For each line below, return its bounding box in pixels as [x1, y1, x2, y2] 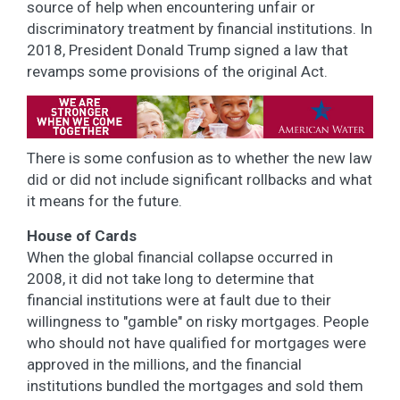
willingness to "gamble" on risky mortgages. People [27, 312, 369, 330]
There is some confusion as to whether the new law [27, 148, 372, 167]
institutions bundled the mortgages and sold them [27, 376, 363, 395]
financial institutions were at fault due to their [27, 290, 331, 309]
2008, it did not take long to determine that [27, 269, 314, 287]
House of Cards [27, 226, 137, 245]
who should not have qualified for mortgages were [27, 333, 366, 352]
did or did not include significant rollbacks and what [27, 170, 372, 188]
